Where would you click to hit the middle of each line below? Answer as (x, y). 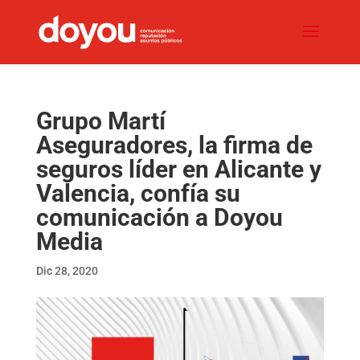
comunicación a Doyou (159, 217)
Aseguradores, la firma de (174, 145)
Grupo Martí (100, 121)
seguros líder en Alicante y (178, 169)
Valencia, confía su (138, 193)
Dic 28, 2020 (67, 271)
